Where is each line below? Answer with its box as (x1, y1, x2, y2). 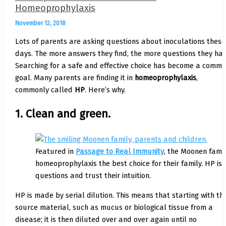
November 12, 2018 (15, 20, 66, 27)
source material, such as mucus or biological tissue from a (15, 202, 213, 212)
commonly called (15, 85, 75, 94)
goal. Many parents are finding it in (15, 73, 135, 82)
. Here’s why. (84, 85, 126, 94)
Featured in (35, 147, 76, 156)
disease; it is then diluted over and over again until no (15, 214, 197, 224)
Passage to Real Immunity (75, 147, 164, 156)
